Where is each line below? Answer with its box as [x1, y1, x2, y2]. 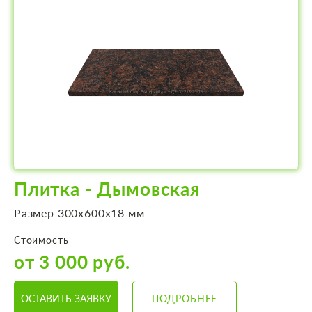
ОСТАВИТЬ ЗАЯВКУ [21, 292, 111, 304]
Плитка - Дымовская [14, 178, 200, 201]
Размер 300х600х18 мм [14, 206, 145, 220]
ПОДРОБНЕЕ [151, 292, 218, 304]
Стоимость [14, 234, 69, 247]
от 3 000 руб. [14, 251, 130, 274]
